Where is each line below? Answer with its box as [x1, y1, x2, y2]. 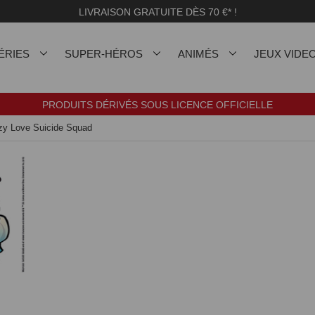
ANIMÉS [178, 47, 219, 60]
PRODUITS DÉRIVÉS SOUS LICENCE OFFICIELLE [42, 99, 273, 110]
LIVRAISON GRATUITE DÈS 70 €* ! [78, 6, 237, 18]
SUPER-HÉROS [65, 47, 143, 60]
